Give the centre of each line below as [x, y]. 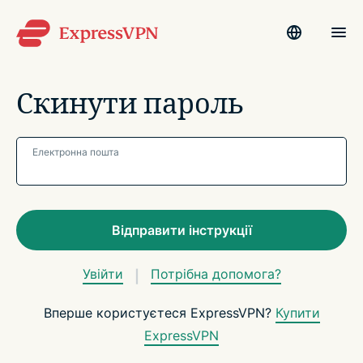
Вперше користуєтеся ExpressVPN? [159, 313]
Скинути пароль [130, 105]
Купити [297, 313]
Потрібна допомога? [216, 274]
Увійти [102, 274]
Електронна [140, 203]
